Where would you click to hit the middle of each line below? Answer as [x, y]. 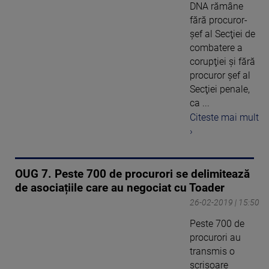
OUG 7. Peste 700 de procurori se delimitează [132, 174]
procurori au [215, 238]
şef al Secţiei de [222, 34]
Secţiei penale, [220, 89]
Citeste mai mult [224, 118]
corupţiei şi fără [222, 61]
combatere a [216, 47]
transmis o [212, 252]
